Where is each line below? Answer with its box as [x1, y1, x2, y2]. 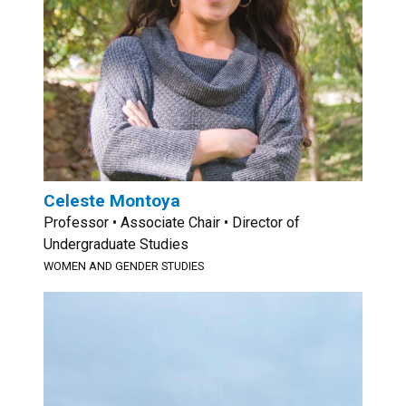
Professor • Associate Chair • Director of [43, 214, 300, 231]
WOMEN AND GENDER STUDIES [43, 259, 204, 273]
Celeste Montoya [43, 190, 180, 211]
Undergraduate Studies [43, 236, 188, 253]
